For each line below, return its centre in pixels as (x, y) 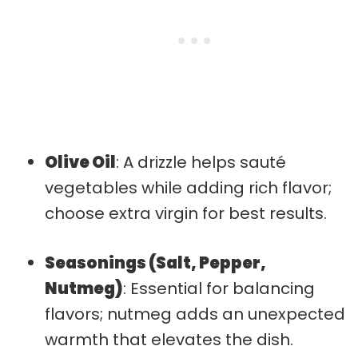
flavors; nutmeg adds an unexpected (195, 314)
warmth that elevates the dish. (169, 339)
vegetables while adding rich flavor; (188, 187)
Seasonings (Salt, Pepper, (155, 263)
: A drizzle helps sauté (201, 162)
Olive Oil (80, 162)
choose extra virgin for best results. (186, 213)
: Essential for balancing (219, 288)
